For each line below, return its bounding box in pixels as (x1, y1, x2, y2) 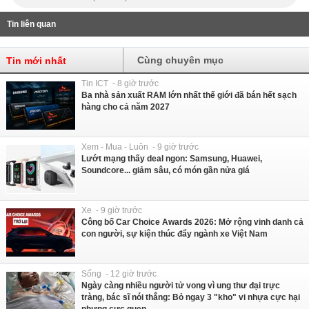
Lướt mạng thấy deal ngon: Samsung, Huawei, (81, 153, 262, 163)
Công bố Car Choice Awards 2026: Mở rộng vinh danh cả (81, 217, 303, 227)
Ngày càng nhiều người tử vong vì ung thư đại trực (81, 280, 280, 290)
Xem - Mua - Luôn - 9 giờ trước (81, 141, 199, 152)
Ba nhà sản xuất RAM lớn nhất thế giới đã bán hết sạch (81, 90, 297, 100)
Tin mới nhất (6, 54, 66, 66)
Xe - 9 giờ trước (81, 205, 142, 215)
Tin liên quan (7, 19, 56, 29)
